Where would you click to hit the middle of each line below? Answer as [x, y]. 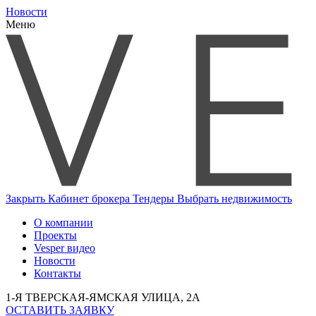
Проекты [55, 235]
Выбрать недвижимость [235, 198]
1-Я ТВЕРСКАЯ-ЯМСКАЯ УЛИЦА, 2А [103, 297]
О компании [63, 222]
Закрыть [27, 198]
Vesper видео [65, 248]
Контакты [57, 273]
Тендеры [155, 198]
